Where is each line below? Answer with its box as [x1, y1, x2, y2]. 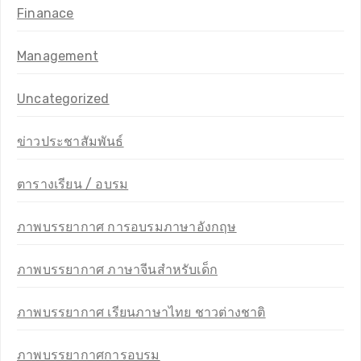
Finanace [17, 5, 74, 21]
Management [17, 48, 98, 64]
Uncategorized [17, 90, 110, 106]
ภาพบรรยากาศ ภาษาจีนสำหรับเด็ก [17, 261, 218, 277]
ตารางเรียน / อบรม [17, 176, 129, 192]
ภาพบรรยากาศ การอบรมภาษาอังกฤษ [17, 218, 237, 234]
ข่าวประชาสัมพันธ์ [17, 133, 124, 149]
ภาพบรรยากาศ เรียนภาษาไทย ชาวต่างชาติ [17, 304, 266, 320]
